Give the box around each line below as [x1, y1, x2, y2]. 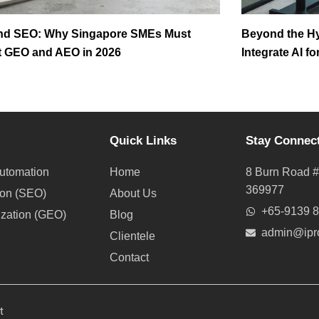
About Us [110, 187, 157, 200]
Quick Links [110, 134, 177, 148]
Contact [110, 251, 150, 264]
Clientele [110, 230, 156, 243]
